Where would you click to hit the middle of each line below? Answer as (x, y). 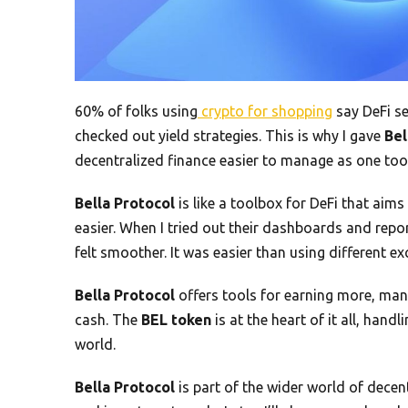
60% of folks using (136, 111)
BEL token (176, 319)
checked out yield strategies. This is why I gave (229, 135)
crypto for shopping (265, 111)
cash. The (108, 319)
